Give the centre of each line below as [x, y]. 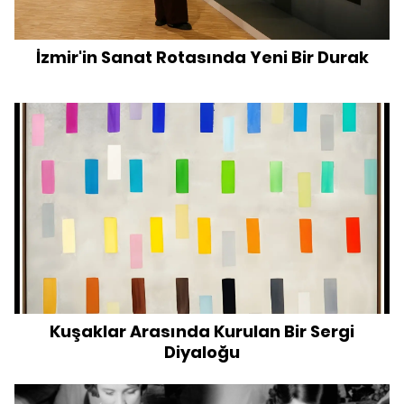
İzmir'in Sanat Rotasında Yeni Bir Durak [202, 58]
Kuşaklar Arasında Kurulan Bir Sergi [202, 332]
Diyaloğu [202, 353]
